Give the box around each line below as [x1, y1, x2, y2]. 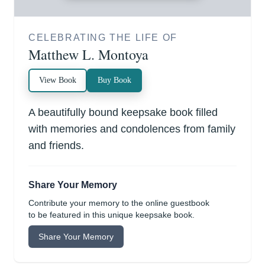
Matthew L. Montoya [28, 45, 148, 64]
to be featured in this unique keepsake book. [28, 210, 195, 220]
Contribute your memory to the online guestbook [28, 198, 209, 208]
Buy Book [98, 76, 131, 85]
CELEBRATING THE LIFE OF [28, 33, 177, 43]
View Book [39, 76, 76, 85]
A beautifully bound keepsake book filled [28, 106, 218, 119]
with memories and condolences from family [28, 123, 235, 135]
